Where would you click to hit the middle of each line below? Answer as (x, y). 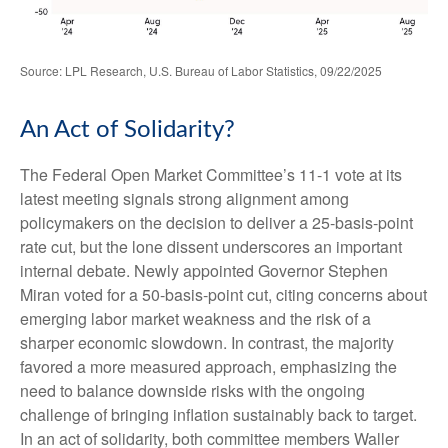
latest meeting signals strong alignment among (184, 199)
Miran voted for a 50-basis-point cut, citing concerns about (223, 295)
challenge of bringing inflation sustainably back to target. (218, 415)
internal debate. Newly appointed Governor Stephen (204, 271)
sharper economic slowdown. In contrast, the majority (207, 343)
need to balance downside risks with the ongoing (192, 391)
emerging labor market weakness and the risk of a (195, 319)
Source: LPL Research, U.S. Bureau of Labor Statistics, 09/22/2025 (201, 71)
